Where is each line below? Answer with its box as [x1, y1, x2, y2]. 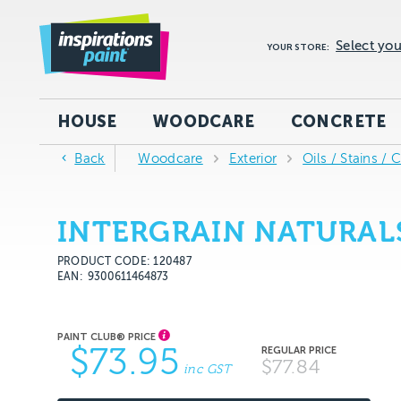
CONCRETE [290, 112, 387, 132]
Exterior [228, 151, 277, 166]
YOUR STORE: [267, 42, 330, 53]
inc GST [183, 362, 232, 377]
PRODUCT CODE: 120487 [57, 255, 192, 269]
